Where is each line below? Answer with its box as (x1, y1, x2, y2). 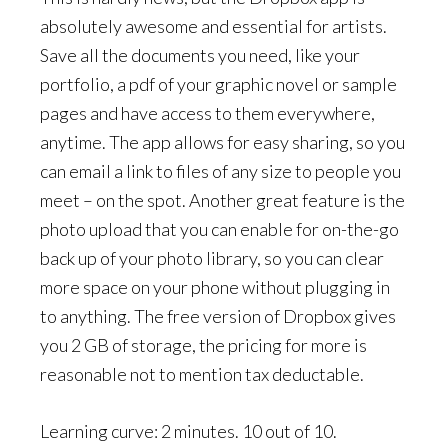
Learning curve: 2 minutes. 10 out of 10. (40, 420, 337, 442)
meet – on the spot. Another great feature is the (40, 189, 405, 211)
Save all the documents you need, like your (40, 44, 360, 66)
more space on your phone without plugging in (40, 276, 390, 298)
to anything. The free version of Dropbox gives (40, 305, 396, 327)
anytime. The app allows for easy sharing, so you (40, 131, 405, 153)
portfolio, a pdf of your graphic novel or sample (40, 73, 397, 95)
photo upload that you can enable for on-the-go (40, 218, 399, 240)
